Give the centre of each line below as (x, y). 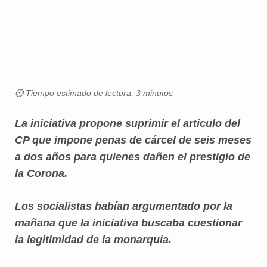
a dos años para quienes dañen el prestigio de (133, 156)
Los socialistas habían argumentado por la (124, 206)
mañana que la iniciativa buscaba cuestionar (128, 223)
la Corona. (41, 173)
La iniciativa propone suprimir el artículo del (128, 123)
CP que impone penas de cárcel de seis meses (133, 140)
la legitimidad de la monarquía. (93, 239)
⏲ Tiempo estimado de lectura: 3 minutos (94, 93)
